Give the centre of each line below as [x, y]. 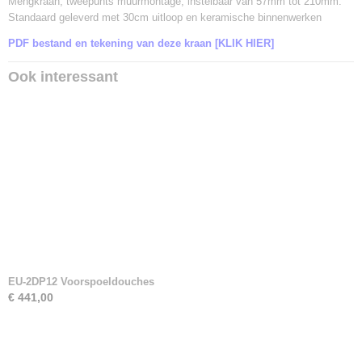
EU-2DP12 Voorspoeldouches [81, 282]
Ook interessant [63, 77]
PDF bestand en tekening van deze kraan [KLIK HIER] [141, 43]
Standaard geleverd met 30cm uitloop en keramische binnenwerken [165, 17]
